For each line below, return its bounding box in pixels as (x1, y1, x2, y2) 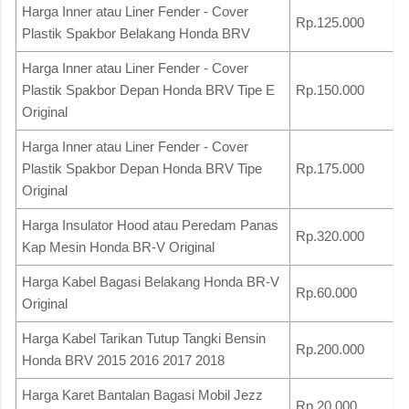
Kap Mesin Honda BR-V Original (22, 238, 215, 255)
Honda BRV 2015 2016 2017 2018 (22, 351, 225, 368)
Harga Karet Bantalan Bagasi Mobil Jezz (22, 386, 263, 403)
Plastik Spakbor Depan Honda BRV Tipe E (22, 81, 275, 98)
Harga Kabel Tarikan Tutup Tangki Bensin (22, 330, 266, 346)
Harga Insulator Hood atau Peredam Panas (22, 216, 278, 233)
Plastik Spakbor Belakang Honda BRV (22, 25, 250, 41)
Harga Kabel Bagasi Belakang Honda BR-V (22, 273, 279, 289)
